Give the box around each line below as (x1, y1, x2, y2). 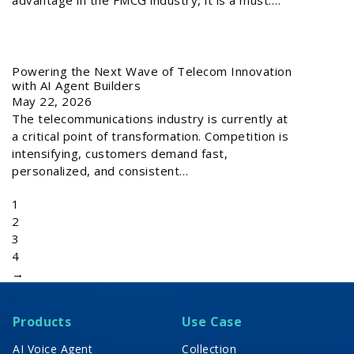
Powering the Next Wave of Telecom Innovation (12, 62, 292, 79)
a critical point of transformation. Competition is (12, 127, 288, 144)
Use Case (182, 312, 243, 330)
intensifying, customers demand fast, (12, 145, 228, 161)
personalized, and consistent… (12, 162, 189, 179)
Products (13, 312, 72, 330)
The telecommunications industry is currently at (12, 110, 288, 126)
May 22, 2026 (12, 92, 92, 109)
